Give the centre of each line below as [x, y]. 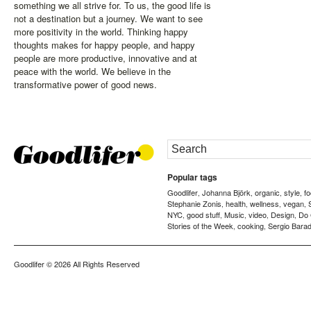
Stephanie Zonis [194, 204]
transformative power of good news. [85, 85]
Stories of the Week [200, 226]
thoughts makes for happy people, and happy [104, 45]
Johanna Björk [226, 193]
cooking [251, 226]
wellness [264, 204]
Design [283, 215]
